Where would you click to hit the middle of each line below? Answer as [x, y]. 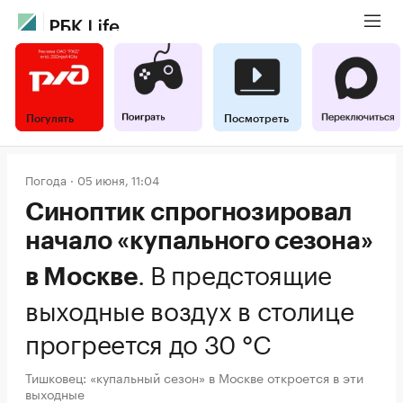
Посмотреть [256, 119]
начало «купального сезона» [199, 241]
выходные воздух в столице [190, 308]
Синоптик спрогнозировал [189, 212]
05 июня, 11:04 [118, 179]
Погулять [50, 119]
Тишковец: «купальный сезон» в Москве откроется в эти [194, 377]
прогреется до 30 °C [148, 341]
